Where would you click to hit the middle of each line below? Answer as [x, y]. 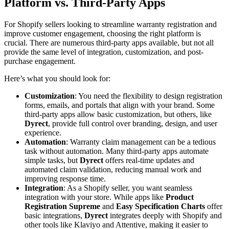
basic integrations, [54, 216]
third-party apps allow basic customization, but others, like [118, 114]
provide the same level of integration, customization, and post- [104, 52]
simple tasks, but [52, 161]
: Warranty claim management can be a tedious [141, 142]
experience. [43, 133]
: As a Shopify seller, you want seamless [128, 188]
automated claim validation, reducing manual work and [113, 170]
